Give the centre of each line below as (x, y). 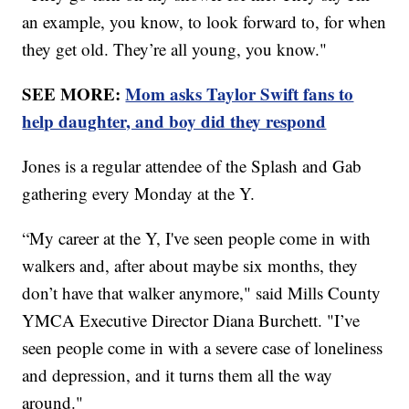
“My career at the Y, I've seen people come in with (197, 237)
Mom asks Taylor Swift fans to (240, 93)
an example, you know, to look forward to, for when (204, 21)
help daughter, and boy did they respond (174, 121)
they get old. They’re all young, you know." (175, 48)
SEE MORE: (74, 93)
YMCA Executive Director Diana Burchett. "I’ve (191, 320)
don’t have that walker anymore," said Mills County (202, 292)
